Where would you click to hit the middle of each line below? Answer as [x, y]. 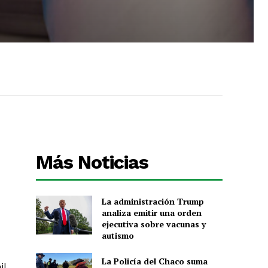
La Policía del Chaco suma [154, 261]
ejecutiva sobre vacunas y [153, 224]
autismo [118, 235]
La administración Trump [153, 201]
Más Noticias [92, 162]
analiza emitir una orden [151, 212]
